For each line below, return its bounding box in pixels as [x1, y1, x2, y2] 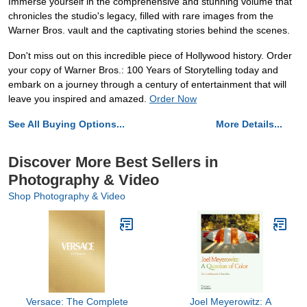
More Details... [216, 119, 282, 130]
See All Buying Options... [8, 119, 125, 130]
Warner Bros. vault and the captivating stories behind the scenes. [8, 25, 290, 36]
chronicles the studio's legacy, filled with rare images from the [8, 10, 273, 22]
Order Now [149, 93, 197, 105]
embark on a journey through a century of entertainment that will [8, 79, 286, 90]
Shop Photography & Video [8, 191, 125, 202]
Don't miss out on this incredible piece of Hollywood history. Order [8, 50, 292, 62]
